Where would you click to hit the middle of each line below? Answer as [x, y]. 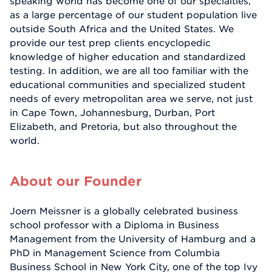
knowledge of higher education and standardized [128, 57]
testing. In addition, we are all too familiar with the [129, 71]
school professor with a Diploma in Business [114, 225]
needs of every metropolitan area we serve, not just [131, 99]
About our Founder [76, 181]
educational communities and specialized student [127, 85]
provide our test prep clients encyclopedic [110, 43]
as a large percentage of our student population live [133, 15]
